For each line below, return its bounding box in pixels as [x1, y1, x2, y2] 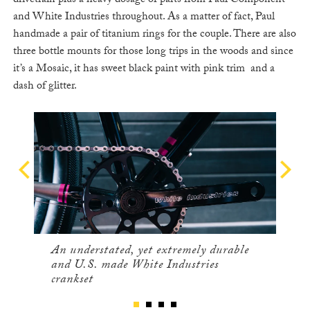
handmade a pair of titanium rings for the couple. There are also [12, 26, 296, 45]
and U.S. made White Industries [51, 255, 219, 277]
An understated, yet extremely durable [51, 241, 249, 263]
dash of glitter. [12, 77, 77, 97]
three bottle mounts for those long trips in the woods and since [12, 43, 293, 62]
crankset [51, 270, 93, 292]
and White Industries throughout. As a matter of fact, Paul [12, 8, 275, 28]
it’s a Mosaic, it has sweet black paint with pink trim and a [12, 60, 275, 80]
